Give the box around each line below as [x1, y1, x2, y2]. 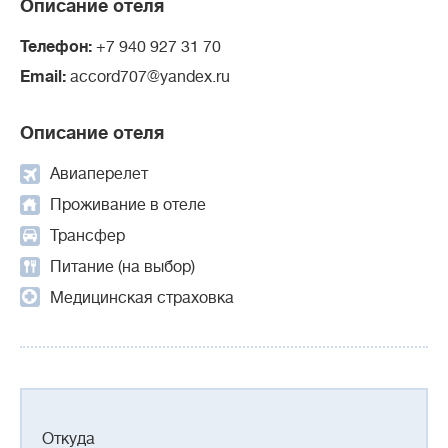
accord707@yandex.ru [70, 68, 230, 86]
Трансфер [50, 226, 125, 245]
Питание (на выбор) [50, 257, 195, 276]
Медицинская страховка [50, 288, 234, 307]
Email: [20, 68, 70, 86]
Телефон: [20, 38, 96, 56]
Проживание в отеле [50, 195, 206, 214]
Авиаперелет [50, 165, 148, 183]
